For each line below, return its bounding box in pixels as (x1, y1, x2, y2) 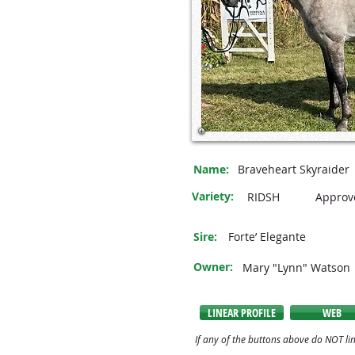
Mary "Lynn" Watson (242, 260, 350, 275)
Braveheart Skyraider (238, 162, 349, 177)
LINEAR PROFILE (208, 305, 276, 320)
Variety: (192, 189, 234, 204)
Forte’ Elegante (228, 229, 306, 244)
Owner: (193, 259, 233, 274)
